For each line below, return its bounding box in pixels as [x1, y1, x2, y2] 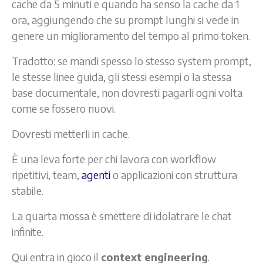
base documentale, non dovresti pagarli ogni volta [12, 85, 242, 99]
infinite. [12, 224, 43, 238]
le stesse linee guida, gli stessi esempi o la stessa [12, 69, 231, 83]
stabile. [12, 183, 43, 197]
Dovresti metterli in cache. [12, 126, 130, 140]
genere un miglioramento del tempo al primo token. [12, 28, 250, 42]
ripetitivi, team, [12, 167, 82, 181]
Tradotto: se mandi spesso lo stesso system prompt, [12, 53, 251, 68]
